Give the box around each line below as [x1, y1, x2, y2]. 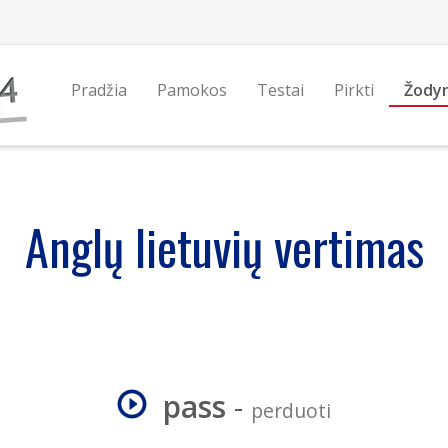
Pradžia [70, 79, 127, 101]
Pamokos [156, 79, 227, 101]
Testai [256, 79, 304, 101]
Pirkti [333, 79, 374, 101]
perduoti [251, 397, 331, 424]
